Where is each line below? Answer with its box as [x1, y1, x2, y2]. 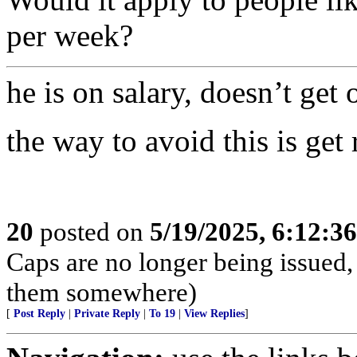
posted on [33, 217, 150, 246]
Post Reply [14, 308, 65, 320]
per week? [6, 18, 133, 53]
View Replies [184, 308, 245, 320]
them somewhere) [6, 277, 197, 307]
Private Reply [74, 308, 140, 320]
